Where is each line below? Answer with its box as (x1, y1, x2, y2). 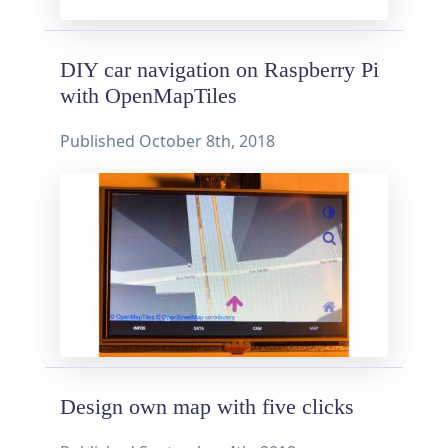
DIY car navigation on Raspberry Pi (60, 57, 379, 82)
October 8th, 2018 (139, 129, 275, 152)
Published (60, 129, 139, 152)
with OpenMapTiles (60, 83, 237, 108)
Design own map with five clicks (60, 395, 354, 420)
